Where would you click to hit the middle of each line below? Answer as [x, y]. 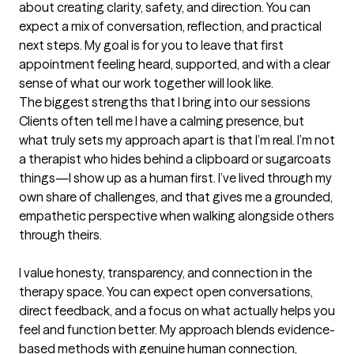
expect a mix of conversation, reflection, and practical [170, 26]
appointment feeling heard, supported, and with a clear [175, 64]
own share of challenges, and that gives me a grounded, [176, 197]
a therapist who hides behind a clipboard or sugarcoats [175, 159]
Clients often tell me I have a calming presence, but [162, 121]
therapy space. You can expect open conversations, [166, 292]
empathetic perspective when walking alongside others [177, 216]
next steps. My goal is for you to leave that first [151, 45]
